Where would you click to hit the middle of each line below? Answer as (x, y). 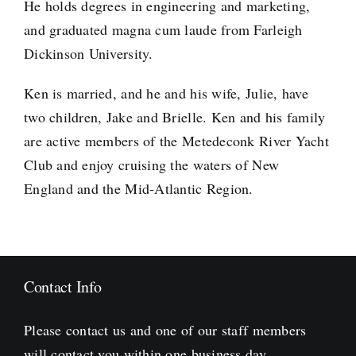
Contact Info (62, 286)
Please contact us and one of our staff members (165, 329)
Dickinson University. (88, 54)
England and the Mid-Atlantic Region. (138, 189)
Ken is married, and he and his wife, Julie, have (166, 93)
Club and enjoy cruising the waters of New (151, 165)
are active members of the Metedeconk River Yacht (176, 141)
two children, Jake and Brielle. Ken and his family (174, 117)
